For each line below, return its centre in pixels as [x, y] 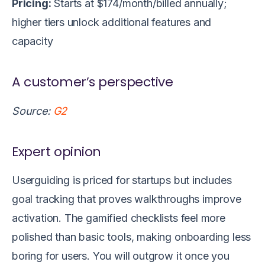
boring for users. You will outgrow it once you [121, 256]
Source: [33, 111]
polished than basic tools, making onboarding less [132, 237]
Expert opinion [56, 151]
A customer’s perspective [93, 82]
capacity [34, 41]
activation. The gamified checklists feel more [119, 218]
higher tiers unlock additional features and [112, 22]
